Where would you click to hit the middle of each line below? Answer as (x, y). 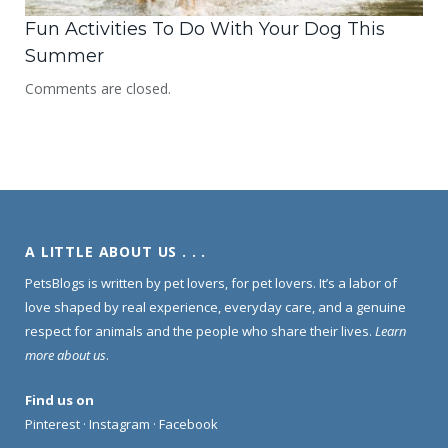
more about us (65, 354)
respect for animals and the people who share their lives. (200, 330)
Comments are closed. (98, 88)
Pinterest (52, 423)
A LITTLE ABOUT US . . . (116, 251)
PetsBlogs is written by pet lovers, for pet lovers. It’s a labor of (211, 282)
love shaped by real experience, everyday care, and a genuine (215, 306)
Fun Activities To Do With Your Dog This (205, 28)
